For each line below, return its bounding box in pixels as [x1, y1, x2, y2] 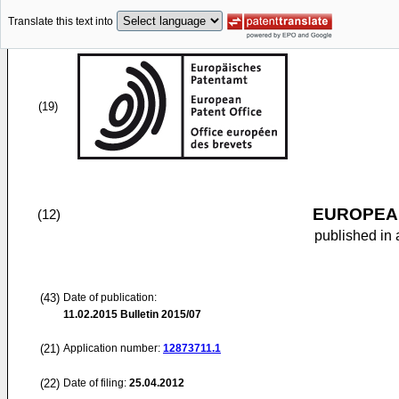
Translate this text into [8, 15, 113, 28]
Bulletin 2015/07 [118, 308, 201, 321]
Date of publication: [63, 291, 157, 304]
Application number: [63, 342, 163, 354]
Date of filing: [63, 377, 126, 389]
